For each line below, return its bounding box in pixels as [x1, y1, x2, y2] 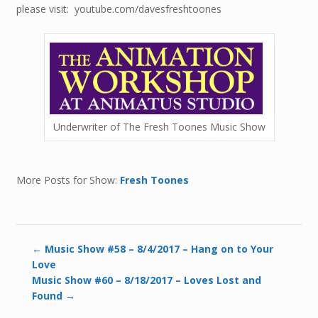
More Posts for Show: [16, 173, 120, 187]
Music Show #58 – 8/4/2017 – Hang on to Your [42, 241, 274, 256]
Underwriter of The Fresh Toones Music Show [53, 120, 265, 134]
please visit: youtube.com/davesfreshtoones [16, 1, 221, 16]
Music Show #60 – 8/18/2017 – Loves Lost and [32, 273, 262, 287]
